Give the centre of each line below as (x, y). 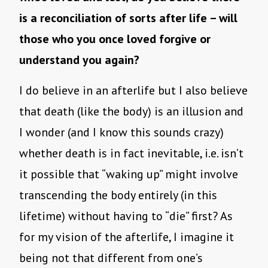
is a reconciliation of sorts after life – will (128, 18)
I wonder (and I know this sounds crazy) (121, 133)
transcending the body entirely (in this (118, 195)
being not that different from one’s (111, 258)
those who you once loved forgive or (115, 39)
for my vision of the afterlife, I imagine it (127, 237)
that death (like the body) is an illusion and (131, 112)
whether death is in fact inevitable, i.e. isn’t (131, 153)
